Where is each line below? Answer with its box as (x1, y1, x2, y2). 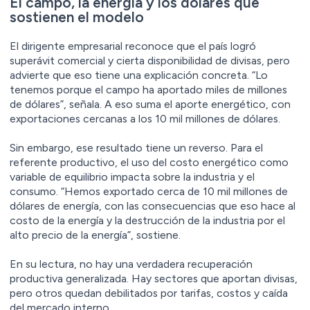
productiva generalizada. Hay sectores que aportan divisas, (10, 271, 298, 285)
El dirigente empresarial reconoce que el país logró (10, 39, 256, 53)
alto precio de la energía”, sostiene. (10, 228, 181, 241)
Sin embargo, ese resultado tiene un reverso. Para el (10, 140, 263, 154)
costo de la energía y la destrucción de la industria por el (10, 213, 285, 227)
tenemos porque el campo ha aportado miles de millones (10, 82, 287, 96)
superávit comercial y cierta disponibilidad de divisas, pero (10, 53, 290, 67)
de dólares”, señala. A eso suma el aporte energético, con (10, 97, 291, 111)
